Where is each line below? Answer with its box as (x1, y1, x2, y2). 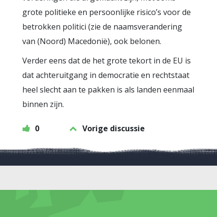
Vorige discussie (82, 123, 145, 134)
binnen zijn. (22, 99, 64, 109)
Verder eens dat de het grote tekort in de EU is (22, 55, 191, 66)
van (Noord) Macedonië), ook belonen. (22, 36, 161, 46)
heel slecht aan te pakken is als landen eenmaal (22, 84, 194, 95)
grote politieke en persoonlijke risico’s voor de (22, 7, 191, 17)
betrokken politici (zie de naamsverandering (22, 21, 182, 32)
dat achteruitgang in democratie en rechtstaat (22, 70, 189, 80)
